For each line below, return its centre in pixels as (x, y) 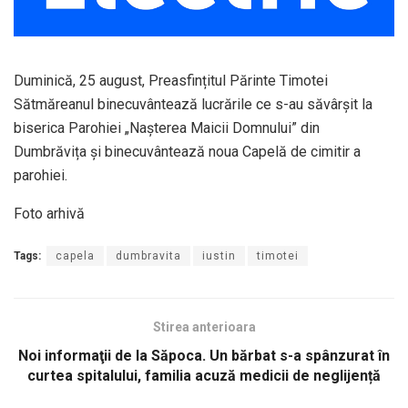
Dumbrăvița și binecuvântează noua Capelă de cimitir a (187, 151)
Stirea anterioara (204, 326)
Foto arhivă (49, 213)
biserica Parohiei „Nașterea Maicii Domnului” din (167, 127)
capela (75, 255)
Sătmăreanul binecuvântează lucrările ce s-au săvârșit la (193, 104)
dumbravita (148, 255)
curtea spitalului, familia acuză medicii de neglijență (204, 375)
